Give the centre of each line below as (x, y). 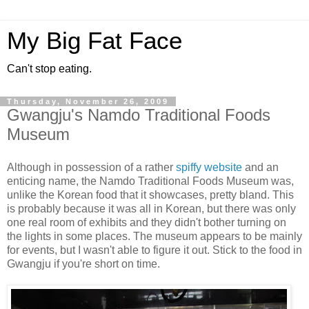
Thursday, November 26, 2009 (88, 101)
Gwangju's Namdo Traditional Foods (139, 115)
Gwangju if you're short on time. (83, 263)
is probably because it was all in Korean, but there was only (151, 208)
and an (260, 167)
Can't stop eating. (49, 69)
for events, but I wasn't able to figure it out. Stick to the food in (154, 250)
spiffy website (209, 167)
